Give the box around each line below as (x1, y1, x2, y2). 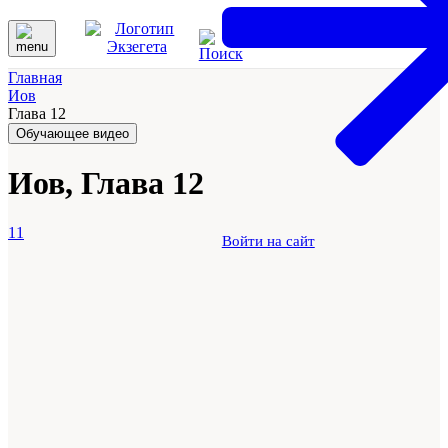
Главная (8, 69, 62, 86)
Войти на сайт (221, 233, 315, 249)
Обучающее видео (16, 126, 129, 141)
